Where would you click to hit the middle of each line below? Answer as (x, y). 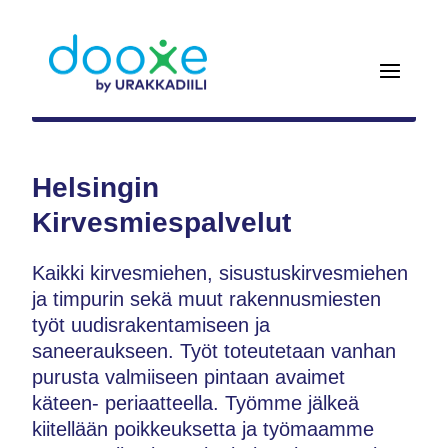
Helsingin (95, 187)
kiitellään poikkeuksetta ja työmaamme (203, 429)
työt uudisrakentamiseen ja (151, 325)
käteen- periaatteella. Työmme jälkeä (195, 403)
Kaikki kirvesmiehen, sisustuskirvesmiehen (220, 273)
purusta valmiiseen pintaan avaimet (188, 377)
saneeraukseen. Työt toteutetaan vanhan (214, 351)
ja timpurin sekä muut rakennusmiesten (206, 299)
